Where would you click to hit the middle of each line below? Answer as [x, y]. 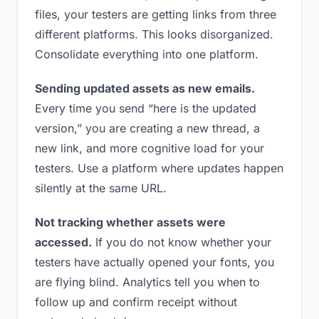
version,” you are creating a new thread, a [147, 128]
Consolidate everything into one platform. [147, 54]
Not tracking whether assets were [130, 222]
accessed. [63, 242]
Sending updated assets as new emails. [145, 88]
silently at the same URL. [101, 188]
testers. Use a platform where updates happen [159, 168]
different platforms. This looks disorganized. [154, 34]
